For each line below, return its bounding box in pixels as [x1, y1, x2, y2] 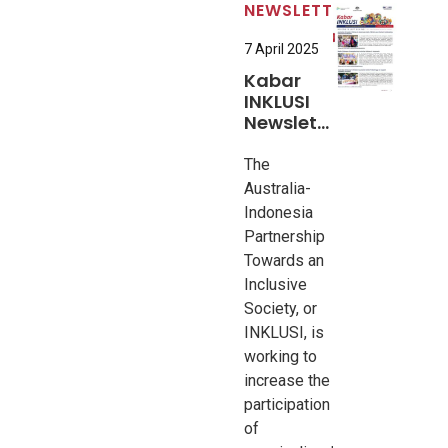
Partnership [244, 226, 326, 246]
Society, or [244, 298, 318, 318]
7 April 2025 [244, 40, 320, 57]
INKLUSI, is [244, 322, 325, 342]
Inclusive [244, 274, 308, 294]
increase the [244, 370, 331, 390]
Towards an [244, 250, 325, 270]
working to [244, 346, 318, 366]
